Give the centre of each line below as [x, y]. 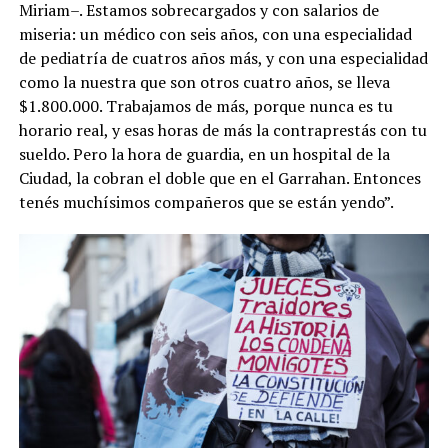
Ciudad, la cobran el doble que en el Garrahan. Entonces [219, 178]
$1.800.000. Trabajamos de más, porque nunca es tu [205, 106]
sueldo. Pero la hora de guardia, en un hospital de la [204, 154]
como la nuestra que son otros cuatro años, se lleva [204, 82]
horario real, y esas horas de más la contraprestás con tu [222, 130]
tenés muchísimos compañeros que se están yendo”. [206, 202]
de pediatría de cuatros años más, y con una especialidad [223, 58]
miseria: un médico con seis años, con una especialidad [215, 34]
